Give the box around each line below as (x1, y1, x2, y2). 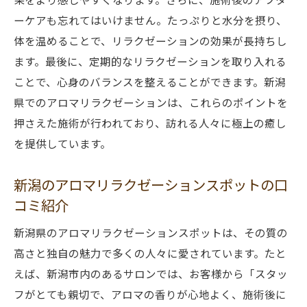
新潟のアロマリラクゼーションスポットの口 (14, 174, 288, 195)
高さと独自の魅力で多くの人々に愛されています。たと (14, 245, 286, 260)
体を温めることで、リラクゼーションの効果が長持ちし (14, 33, 287, 48)
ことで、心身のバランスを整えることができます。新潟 (14, 74, 286, 89)
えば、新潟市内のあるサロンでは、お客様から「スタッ (14, 266, 288, 281)
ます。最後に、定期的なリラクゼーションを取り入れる (14, 53, 286, 69)
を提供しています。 (14, 136, 111, 151)
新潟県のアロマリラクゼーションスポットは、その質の (14, 225, 288, 240)
